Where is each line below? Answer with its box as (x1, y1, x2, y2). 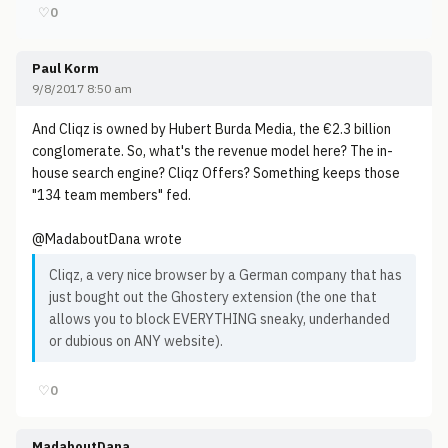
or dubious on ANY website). (49, 332, 223, 350)
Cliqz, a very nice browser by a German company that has (49, 266, 402, 284)
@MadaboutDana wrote (32, 230, 182, 248)
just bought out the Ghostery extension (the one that (49, 288, 377, 306)
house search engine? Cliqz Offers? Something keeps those (32, 164, 400, 182)
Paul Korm (32, 60, 99, 77)
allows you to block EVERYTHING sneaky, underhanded (49, 310, 390, 328)
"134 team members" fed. (32, 186, 191, 204)
